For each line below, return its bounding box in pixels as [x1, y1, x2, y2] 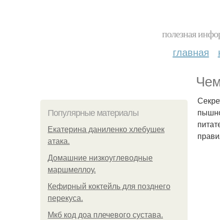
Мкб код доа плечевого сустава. [48, 211, 163, 219]
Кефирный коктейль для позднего [48, 182, 170, 191]
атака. [48, 137, 70, 145]
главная [172, 45, 209, 59]
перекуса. [48, 194, 83, 202]
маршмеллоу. [48, 165, 96, 174]
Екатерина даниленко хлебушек [48, 125, 165, 134]
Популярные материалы [48, 108, 138, 118]
